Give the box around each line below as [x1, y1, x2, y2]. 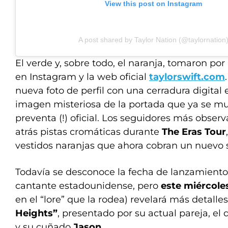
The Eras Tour [162, 126, 226, 137]
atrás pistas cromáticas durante [15, 126, 162, 137]
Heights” [15, 208, 58, 219]
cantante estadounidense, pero [15, 180, 161, 191]
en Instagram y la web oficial [15, 71, 149, 82]
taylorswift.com [149, 71, 225, 82]
